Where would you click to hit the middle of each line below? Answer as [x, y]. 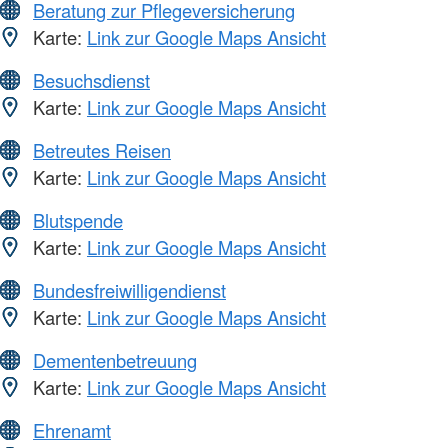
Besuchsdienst [91, 80]
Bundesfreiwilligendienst [129, 290]
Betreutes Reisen [102, 150]
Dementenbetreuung [115, 360]
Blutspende [78, 220]
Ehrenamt [72, 430]
